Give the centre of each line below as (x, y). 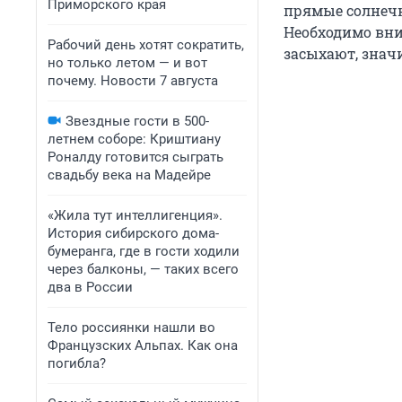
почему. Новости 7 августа (133, 81)
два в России (90, 287)
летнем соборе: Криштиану (134, 139)
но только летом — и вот (127, 63)
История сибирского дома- (133, 233)
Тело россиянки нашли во (131, 328)
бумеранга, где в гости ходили (144, 251)
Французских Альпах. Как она (143, 345)
